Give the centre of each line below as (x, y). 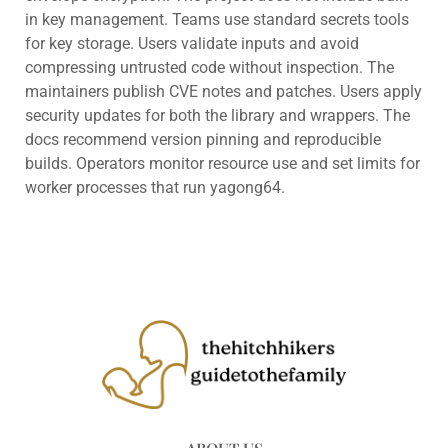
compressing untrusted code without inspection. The (209, 67)
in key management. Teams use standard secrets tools (217, 19)
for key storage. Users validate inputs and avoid (192, 43)
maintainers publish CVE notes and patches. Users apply (223, 91)
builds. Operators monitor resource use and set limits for (222, 163)
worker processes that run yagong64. (155, 187)
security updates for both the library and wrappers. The (217, 115)
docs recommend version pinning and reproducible (203, 139)
